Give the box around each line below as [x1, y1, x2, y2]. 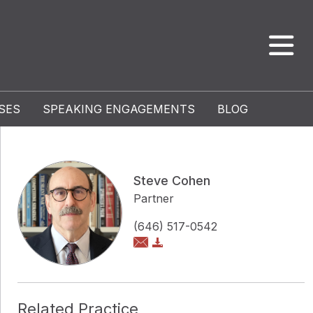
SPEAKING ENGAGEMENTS [43, 102, 195, 116]
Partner [133, 191, 174, 205]
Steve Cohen [133, 173, 210, 188]
